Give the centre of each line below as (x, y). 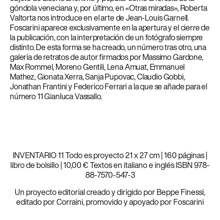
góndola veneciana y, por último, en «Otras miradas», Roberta (109, 8)
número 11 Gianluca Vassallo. (56, 96)
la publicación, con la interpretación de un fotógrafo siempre (107, 37)
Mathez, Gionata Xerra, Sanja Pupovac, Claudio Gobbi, (97, 77)
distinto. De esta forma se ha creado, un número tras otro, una (108, 47)
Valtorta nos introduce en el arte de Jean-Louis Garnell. (100, 18)
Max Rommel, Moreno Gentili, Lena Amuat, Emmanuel (97, 67)
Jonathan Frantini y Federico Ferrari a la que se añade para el (109, 86)
